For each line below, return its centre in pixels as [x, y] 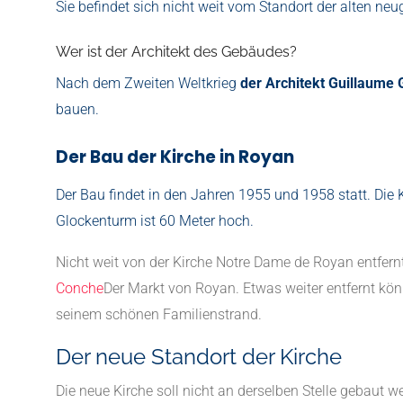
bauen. [79, 109]
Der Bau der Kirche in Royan [175, 157]
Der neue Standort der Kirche [199, 356]
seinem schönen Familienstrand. [159, 314]
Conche [80, 288]
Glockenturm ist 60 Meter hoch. [157, 220]
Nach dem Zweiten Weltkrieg [148, 83]
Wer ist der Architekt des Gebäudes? [176, 51]
